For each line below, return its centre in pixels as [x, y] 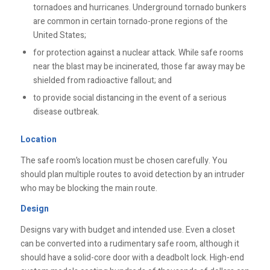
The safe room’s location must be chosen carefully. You [124, 160]
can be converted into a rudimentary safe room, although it [130, 244]
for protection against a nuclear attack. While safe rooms [138, 52]
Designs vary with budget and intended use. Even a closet [127, 230]
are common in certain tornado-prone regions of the [130, 21]
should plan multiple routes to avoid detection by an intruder [132, 174]
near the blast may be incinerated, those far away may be [139, 66]
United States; [59, 35]
